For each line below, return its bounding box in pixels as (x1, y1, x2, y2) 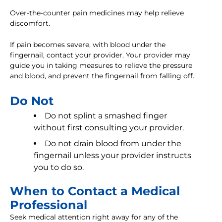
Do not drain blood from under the (45, 139, 181, 149)
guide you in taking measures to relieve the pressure (10, 61, 192, 70)
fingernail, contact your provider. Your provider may (10, 51, 190, 60)
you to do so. (34, 163, 84, 172)
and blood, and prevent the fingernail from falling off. (10, 71, 194, 81)
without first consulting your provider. (34, 123, 184, 133)
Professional (10, 198, 87, 213)
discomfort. (10, 19, 50, 28)
